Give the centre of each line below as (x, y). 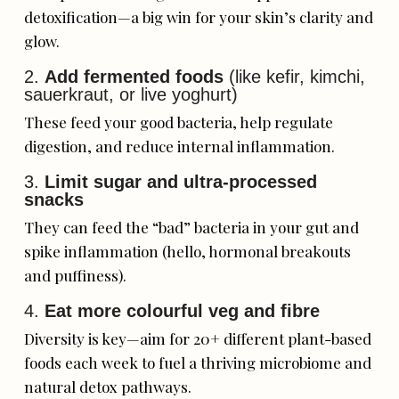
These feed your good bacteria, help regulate (179, 122)
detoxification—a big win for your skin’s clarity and (199, 16)
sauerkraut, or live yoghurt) (131, 94)
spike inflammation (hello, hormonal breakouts (188, 251)
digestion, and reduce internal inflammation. (180, 146)
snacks (54, 199)
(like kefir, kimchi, (295, 76)
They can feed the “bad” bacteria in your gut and (192, 227)
